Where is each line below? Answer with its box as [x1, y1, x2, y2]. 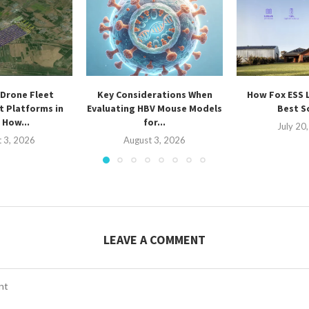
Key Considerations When [97, 88, 212, 101]
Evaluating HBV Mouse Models [87, 102, 223, 115]
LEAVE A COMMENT [103, 232, 206, 248]
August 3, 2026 [123, 134, 186, 146]
